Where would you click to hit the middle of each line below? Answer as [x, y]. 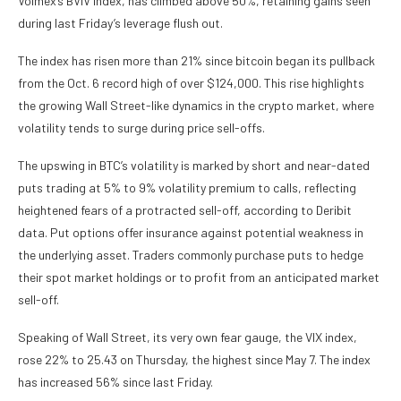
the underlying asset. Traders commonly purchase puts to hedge [191, 255]
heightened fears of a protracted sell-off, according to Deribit [185, 210]
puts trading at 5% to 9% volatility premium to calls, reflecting [187, 188]
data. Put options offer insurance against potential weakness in [191, 233]
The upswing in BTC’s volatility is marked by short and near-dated [194, 166]
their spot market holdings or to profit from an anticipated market [199, 277]
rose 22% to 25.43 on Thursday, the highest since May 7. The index [194, 360]
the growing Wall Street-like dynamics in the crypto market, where [196, 106]
